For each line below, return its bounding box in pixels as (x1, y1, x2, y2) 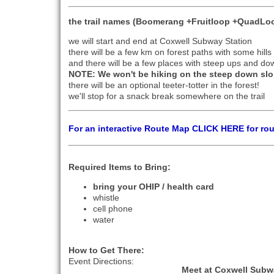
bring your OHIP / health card (93, 182, 215, 192)
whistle (93, 193, 120, 203)
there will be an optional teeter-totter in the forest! (68, 80, 260, 91)
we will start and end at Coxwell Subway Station (68, 36, 253, 46)
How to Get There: (68, 245, 145, 256)
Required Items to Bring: (68, 162, 171, 172)
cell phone (93, 204, 133, 214)
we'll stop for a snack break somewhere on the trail (68, 91, 265, 102)
